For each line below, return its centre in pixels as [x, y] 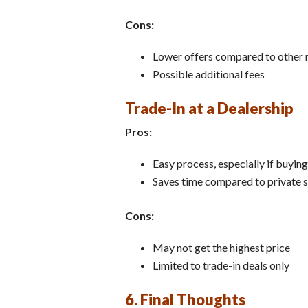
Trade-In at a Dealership [209, 108]
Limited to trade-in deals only [221, 265]
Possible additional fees [209, 74]
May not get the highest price [221, 247]
